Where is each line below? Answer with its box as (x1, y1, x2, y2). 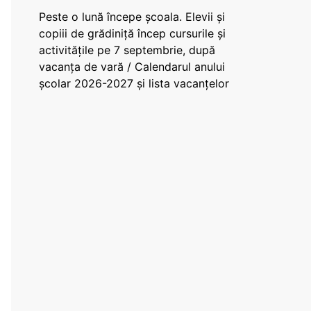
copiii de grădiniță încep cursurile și (39, 26, 226, 40)
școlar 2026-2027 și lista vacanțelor (39, 76, 229, 90)
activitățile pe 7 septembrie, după (39, 43, 215, 57)
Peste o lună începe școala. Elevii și (39, 10, 225, 24)
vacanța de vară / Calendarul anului (39, 60, 225, 74)
